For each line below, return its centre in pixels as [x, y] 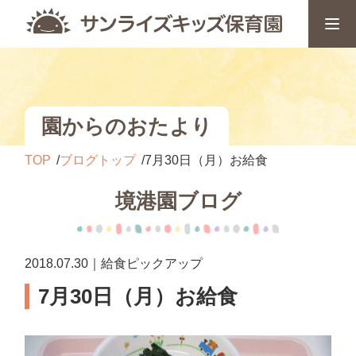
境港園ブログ [178, 201]
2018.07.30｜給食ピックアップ [114, 263]
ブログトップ [98, 160]
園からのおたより [127, 126]
